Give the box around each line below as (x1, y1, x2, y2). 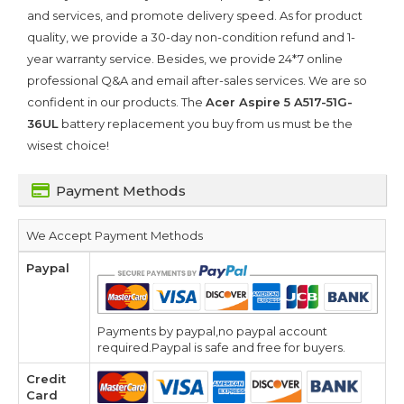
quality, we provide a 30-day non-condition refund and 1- (27, 29, 355, 44)
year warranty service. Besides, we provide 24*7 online (27, 50, 343, 66)
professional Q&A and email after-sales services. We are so (27, 72, 367, 87)
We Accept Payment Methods (26, 227, 203, 243)
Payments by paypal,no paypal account (97, 323, 327, 338)
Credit (26, 371, 66, 386)
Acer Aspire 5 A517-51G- (206, 94, 353, 109)
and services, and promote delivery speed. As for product (27, 7, 363, 23)
